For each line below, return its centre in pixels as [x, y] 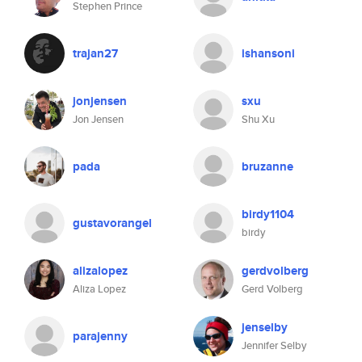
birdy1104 [268, 214]
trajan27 [95, 53]
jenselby [265, 327]
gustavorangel [112, 223]
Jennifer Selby [274, 345]
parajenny [100, 336]
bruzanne [267, 166]
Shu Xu [258, 119]
